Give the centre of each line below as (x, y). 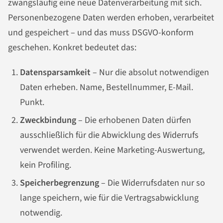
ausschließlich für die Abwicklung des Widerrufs (109, 135)
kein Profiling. (46, 165)
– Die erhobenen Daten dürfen (134, 120)
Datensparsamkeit (55, 73)
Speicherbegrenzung (59, 183)
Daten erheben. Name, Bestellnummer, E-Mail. (107, 88)
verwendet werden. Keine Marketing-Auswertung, (112, 150)
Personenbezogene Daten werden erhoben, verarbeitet (111, 18)
